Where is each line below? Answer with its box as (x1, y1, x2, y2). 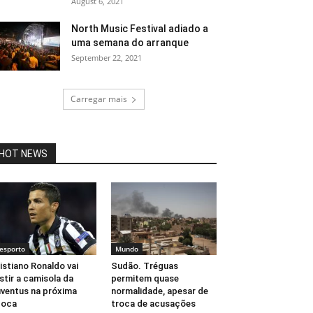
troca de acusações (110, 298, 196, 310)
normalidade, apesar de (110, 286, 208, 297)
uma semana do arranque (71, 37, 189, 48)
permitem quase (110, 273, 179, 284)
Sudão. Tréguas (110, 261, 178, 272)
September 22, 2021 (71, 52, 142, 63)
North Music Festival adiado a (71, 23, 208, 34)
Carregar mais (70, 93, 127, 105)
